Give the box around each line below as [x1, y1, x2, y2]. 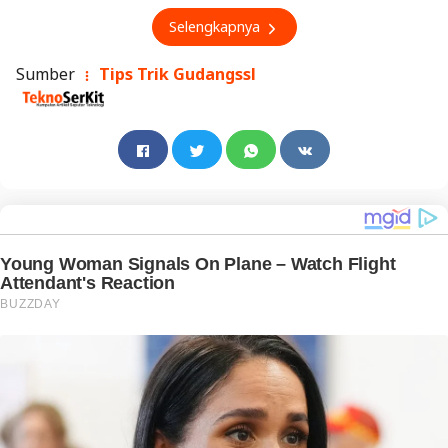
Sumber [16, 63, 79, 86]
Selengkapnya [168, 17, 264, 37]
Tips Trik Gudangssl [95, 63, 256, 86]
